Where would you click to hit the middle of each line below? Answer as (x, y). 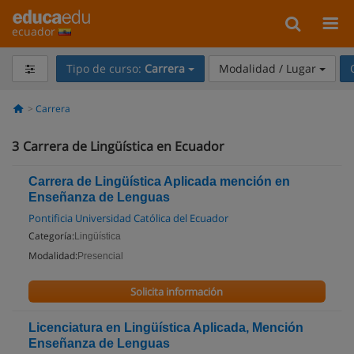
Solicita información (177, 292)
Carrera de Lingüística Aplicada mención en (159, 181)
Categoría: (51, 236)
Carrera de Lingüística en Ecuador (124, 146)
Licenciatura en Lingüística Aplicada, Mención (166, 328)
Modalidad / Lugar (269, 68)
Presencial (100, 256)
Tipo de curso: (105, 68)
